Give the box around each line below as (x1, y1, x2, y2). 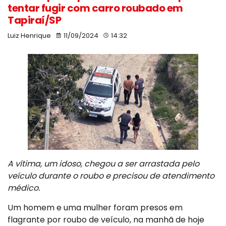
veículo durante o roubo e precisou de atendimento (8, 170, 214, 182)
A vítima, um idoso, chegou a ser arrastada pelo (8, 158, 199, 170)
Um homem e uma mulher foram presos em (8, 201, 183, 213)
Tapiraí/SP (8, 13, 61, 28)
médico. (8, 182, 40, 194)
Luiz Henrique (8, 31, 51, 41)
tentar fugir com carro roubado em (8, 1, 183, 16)
